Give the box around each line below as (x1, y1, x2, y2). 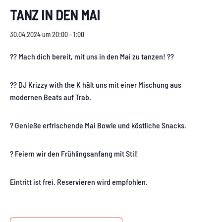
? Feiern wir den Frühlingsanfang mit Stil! (10, 148, 138, 158)
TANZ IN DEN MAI (10, 6, 100, 23)
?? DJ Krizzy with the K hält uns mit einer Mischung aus (10, 79, 181, 89)
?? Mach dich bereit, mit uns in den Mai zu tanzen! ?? (10, 51, 174, 61)
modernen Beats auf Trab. (10, 92, 91, 102)
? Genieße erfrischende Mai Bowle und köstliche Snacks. (10, 120, 186, 130)
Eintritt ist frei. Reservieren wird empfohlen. (10, 176, 148, 186)
